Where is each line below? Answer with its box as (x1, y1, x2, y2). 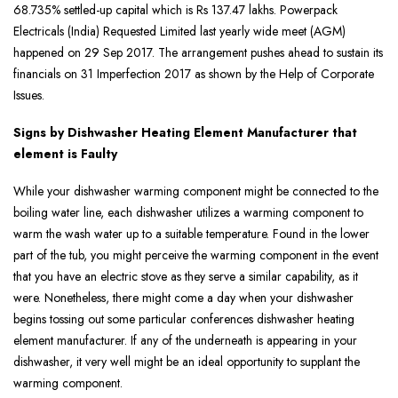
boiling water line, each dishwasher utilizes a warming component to (13, 203, 363, 222)
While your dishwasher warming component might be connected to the (13, 182, 378, 201)
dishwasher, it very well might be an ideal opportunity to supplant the (13, 353, 360, 371)
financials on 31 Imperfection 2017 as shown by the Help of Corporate (13, 65, 374, 84)
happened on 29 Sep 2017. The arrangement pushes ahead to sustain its (13, 44, 383, 62)
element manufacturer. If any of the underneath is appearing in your (13, 331, 357, 350)
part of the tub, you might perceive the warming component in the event (13, 246, 378, 265)
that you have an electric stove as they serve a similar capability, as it (13, 267, 358, 286)
